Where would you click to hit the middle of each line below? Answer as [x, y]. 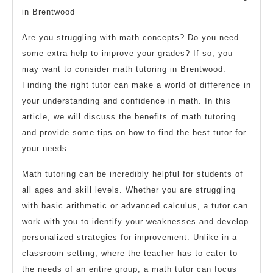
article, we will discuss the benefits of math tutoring [129, 117]
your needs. [46, 148]
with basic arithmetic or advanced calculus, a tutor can [135, 206]
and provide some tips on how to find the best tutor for [134, 133]
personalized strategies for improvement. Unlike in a [129, 237]
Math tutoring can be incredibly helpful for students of [133, 174]
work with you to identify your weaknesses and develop [135, 222]
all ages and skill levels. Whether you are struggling [129, 190]
